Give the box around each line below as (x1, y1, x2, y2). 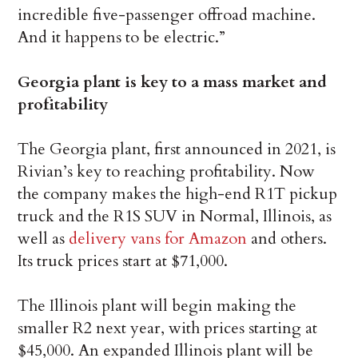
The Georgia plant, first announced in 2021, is (18, 138, 336, 161)
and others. (247, 228, 328, 250)
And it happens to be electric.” (18, 26, 226, 49)
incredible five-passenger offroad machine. (18, 4, 316, 26)
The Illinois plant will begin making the (18, 295, 297, 317)
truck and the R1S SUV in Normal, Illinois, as (18, 205, 332, 228)
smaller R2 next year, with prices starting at (18, 317, 318, 340)
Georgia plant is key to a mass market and (18, 71, 328, 93)
